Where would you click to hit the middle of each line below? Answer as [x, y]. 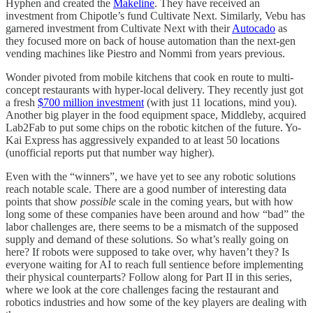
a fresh [22, 102]
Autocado [254, 28]
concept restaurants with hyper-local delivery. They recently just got [154, 89]
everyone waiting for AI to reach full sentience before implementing [154, 264]
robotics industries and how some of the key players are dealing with [156, 302]
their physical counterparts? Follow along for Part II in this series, [149, 277]
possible [100, 201]
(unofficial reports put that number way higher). [110, 152]
